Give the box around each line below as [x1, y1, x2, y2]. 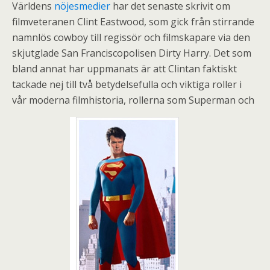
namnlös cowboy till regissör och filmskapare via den [12, 30, 250, 44]
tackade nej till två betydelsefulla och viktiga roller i [12, 77, 242, 91]
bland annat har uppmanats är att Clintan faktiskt [12, 61, 237, 75]
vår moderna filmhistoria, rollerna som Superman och [12, 93, 254, 107]
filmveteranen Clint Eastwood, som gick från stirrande [12, 14, 254, 28]
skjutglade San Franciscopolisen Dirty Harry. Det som [12, 46, 251, 60]
